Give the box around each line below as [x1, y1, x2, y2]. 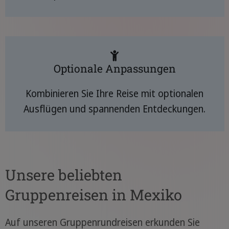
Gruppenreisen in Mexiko [5, 185, 182, 204]
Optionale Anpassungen [53, 61, 176, 76]
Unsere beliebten [5, 165, 122, 185]
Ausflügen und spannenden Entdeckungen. [24, 102, 205, 116]
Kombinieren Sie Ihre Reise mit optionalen [26, 87, 203, 100]
